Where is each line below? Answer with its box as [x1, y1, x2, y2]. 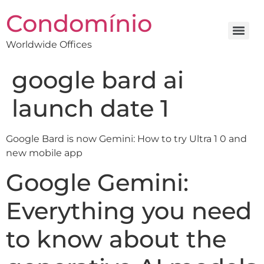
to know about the [6, 225, 226, 254]
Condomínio [6, 9, 152, 38]
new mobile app [6, 147, 82, 159]
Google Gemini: [6, 168, 189, 197]
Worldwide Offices [6, 39, 92, 50]
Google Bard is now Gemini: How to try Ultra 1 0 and [6, 133, 247, 144]
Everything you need [6, 196, 252, 226]
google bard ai [12, 65, 184, 94]
